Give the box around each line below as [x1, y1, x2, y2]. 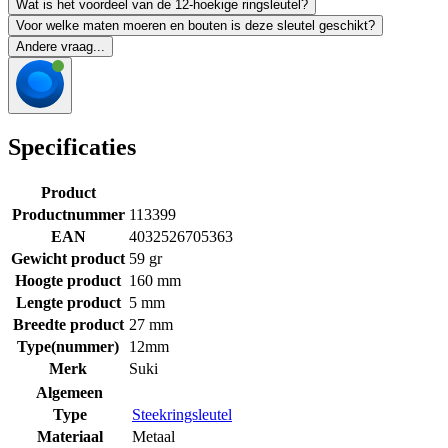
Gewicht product [11, 249, 125, 267]
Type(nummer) [17, 337, 119, 355]
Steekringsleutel [132, 405, 232, 423]
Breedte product [12, 315, 124, 333]
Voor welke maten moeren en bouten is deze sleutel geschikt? [16, 18, 375, 34]
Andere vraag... [16, 39, 105, 55]
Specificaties [8, 134, 136, 161]
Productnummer [11, 205, 125, 223]
